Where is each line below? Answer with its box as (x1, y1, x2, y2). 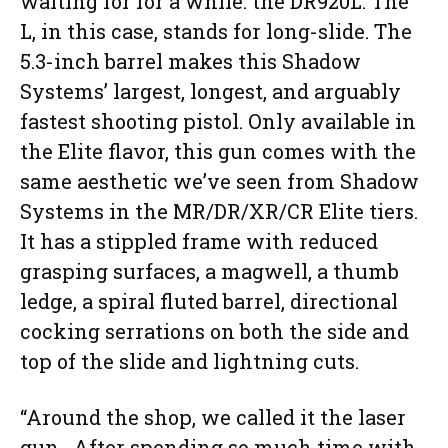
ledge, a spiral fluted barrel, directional (20, 288, 398, 315)
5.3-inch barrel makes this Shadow (20, 48, 361, 75)
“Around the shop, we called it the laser (20, 404, 406, 431)
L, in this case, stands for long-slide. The (20, 18, 412, 45)
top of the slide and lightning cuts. (20, 348, 364, 375)
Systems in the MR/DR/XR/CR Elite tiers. (20, 198, 418, 225)
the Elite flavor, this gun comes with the (20, 138, 416, 165)
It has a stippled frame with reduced (20, 228, 378, 255)
